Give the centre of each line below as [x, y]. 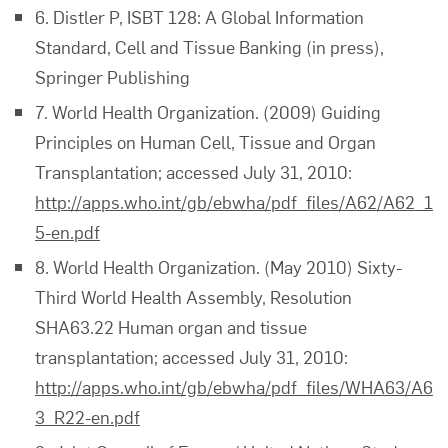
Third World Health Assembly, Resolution [193, 296]
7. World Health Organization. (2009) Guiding [208, 111]
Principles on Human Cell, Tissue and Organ [205, 141]
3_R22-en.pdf [87, 416]
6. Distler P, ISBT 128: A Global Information [199, 16]
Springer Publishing [112, 76]
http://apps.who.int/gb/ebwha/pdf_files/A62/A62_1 [234, 201]
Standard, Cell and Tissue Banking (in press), [209, 46]
